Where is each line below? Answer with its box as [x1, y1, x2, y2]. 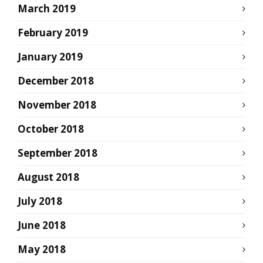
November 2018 [18, 97, 96, 112]
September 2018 [18, 146, 97, 160]
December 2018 [18, 73, 94, 87]
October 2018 [18, 122, 84, 136]
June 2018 [18, 218, 66, 232]
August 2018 [18, 170, 79, 184]
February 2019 [18, 25, 88, 39]
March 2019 [18, 1, 76, 15]
